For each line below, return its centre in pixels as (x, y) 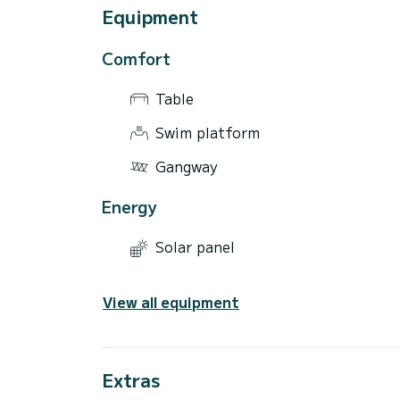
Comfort (136, 58)
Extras (131, 379)
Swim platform (208, 132)
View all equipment (171, 301)
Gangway (187, 166)
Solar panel (195, 247)
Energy (129, 207)
